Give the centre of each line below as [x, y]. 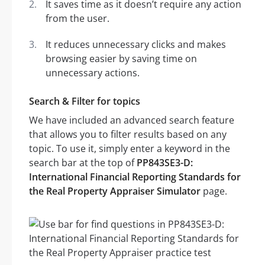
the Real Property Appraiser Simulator [115, 191]
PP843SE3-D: [165, 163]
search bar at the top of [83, 163]
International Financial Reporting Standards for [135, 177]
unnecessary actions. [93, 73]
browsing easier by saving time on [121, 59]
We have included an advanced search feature [132, 120]
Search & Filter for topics [85, 101]
